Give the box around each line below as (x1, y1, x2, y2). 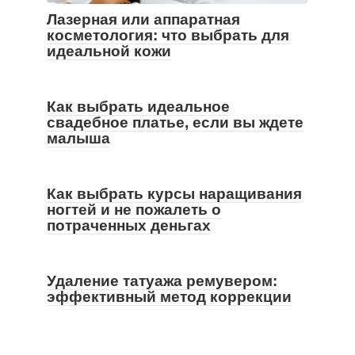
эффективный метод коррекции (47, 288, 292, 305)
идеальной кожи (47, 43, 171, 59)
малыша (47, 130, 110, 147)
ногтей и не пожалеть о (47, 201, 221, 218)
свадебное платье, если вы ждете (47, 114, 303, 131)
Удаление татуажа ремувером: (47, 273, 277, 289)
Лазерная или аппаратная (47, 11, 240, 28)
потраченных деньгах (47, 217, 211, 234)
